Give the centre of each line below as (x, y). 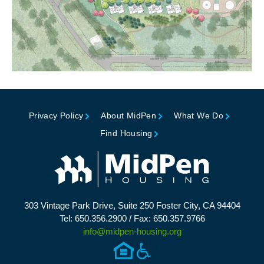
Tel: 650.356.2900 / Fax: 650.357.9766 (132, 219)
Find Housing (126, 133)
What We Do (199, 116)
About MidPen (129, 116)
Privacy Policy (56, 116)
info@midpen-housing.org (132, 232)
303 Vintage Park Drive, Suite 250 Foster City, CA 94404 (132, 206)
